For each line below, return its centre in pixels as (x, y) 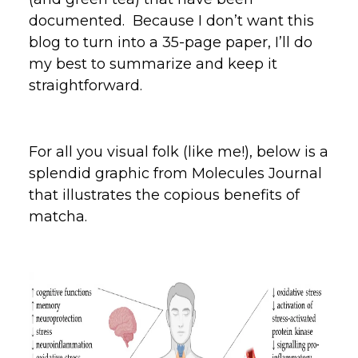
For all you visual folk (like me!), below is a (179, 151)
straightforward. (86, 85)
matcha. (58, 216)
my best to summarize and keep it (153, 64)
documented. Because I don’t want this (171, 20)
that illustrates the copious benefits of (164, 195)
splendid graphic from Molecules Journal (175, 173)
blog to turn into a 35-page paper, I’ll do (171, 42)
